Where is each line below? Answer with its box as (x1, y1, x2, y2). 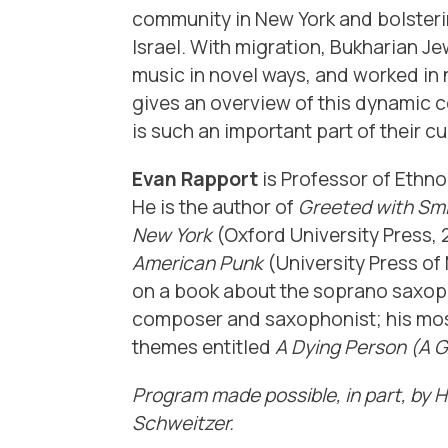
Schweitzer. (132, 410, 234, 436)
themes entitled (132, 334, 275, 360)
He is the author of (132, 194, 298, 220)
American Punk (132, 250, 263, 276)
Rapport (181, 166, 258, 192)
